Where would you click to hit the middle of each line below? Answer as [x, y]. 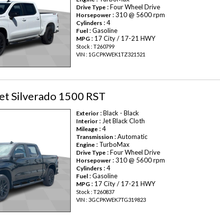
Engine [86, 144]
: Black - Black [119, 113]
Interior [87, 121]
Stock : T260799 [96, 47]
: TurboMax [112, 144]
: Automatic [130, 136]
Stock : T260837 [96, 192]
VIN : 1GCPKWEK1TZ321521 [111, 55]
